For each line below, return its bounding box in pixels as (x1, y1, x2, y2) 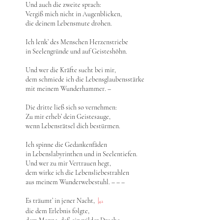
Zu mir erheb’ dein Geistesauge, (26, 112, 110, 121)
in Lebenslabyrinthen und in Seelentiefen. (26, 150, 137, 158)
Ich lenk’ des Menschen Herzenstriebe (26, 38, 128, 46)
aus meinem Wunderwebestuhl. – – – (26, 178, 125, 186)
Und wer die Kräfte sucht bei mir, (26, 66, 116, 74)
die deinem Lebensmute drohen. (26, 19, 112, 27)
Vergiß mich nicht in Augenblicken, (26, 10, 122, 18)
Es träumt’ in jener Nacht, (26, 196, 98, 205)
